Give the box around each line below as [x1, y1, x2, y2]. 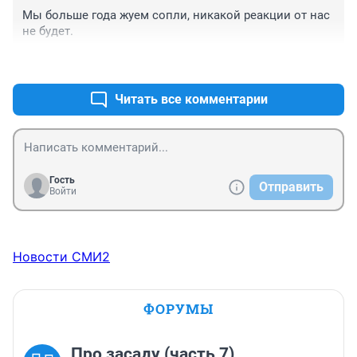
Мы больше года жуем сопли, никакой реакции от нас [22, 8, 330, 23]
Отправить [259, 179, 324, 195]
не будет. [22, 24, 73, 39]
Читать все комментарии [115, 92, 268, 108]
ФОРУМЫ [143, 300, 214, 319]
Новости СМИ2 [13, 249, 110, 265]
